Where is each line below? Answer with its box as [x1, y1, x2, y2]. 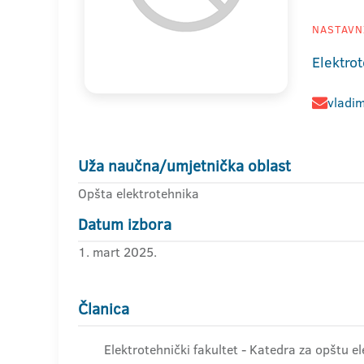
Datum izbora [78, 214, 171, 236]
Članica [78, 298, 129, 320]
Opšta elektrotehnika [78, 184, 199, 202]
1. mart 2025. [78, 243, 157, 261]
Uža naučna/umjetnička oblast [78, 155, 291, 177]
